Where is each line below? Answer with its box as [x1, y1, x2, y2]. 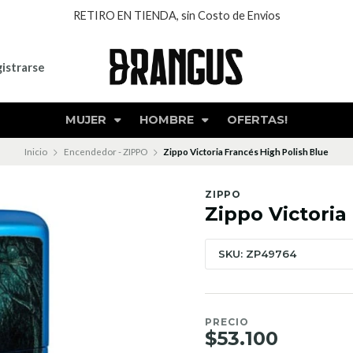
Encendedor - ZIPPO [63, 146, 147, 157]
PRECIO [205, 315, 249, 328]
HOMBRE [139, 113, 197, 127]
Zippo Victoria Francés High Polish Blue [163, 146, 329, 157]
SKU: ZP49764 [218, 247, 296, 260]
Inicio [24, 146, 47, 157]
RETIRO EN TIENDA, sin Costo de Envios [72, 9, 281, 22]
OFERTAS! [227, 113, 288, 127]
